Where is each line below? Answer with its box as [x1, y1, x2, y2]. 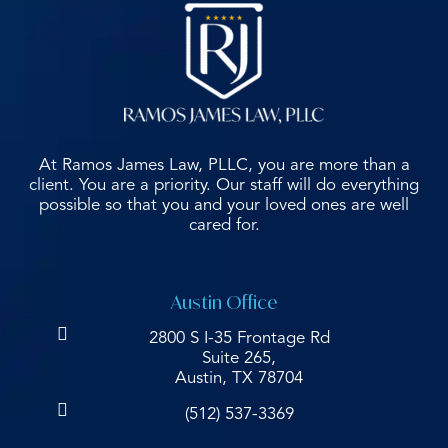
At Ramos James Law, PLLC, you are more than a [38, 157, 410, 175]
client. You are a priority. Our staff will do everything [29, 177, 419, 195]
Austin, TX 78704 [175, 370, 303, 388]
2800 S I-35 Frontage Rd [148, 330, 330, 348]
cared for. [188, 217, 260, 235]
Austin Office [171, 291, 277, 314]
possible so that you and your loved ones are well [39, 197, 409, 215]
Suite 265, [202, 350, 276, 368]
